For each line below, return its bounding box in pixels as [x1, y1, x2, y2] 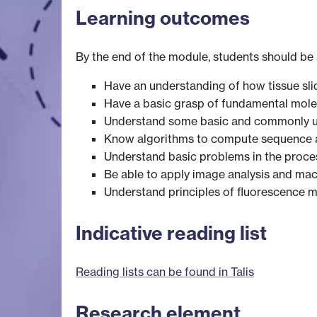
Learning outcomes [76, 6, 250, 30]
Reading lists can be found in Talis [76, 264, 254, 279]
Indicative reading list [76, 221, 267, 246]
